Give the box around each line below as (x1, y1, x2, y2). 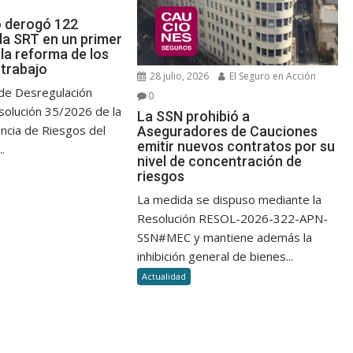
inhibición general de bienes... (137, 248, 294, 265)
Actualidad (142, 270, 187, 283)
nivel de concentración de (137, 153, 303, 170)
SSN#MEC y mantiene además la (137, 229, 313, 246)
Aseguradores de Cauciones (137, 123, 318, 140)
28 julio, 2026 (147, 69, 210, 84)
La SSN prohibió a (137, 108, 251, 125)
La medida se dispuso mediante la (137, 191, 322, 208)
